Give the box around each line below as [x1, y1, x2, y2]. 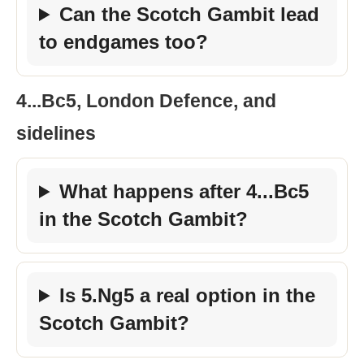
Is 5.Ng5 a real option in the [59, 284, 316, 306]
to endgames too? [39, 31, 208, 53]
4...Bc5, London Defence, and [16, 90, 276, 111]
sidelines [16, 123, 96, 144]
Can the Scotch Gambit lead [59, 3, 320, 25]
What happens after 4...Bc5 [59, 180, 310, 202]
